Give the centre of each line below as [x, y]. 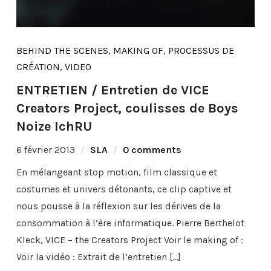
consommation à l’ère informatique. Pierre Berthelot [130, 223]
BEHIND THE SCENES [62, 50]
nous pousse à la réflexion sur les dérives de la [118, 206]
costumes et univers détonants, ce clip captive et [124, 189]
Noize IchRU [54, 126]
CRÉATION [38, 67]
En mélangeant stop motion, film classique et [116, 172]
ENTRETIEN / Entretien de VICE [113, 90]
